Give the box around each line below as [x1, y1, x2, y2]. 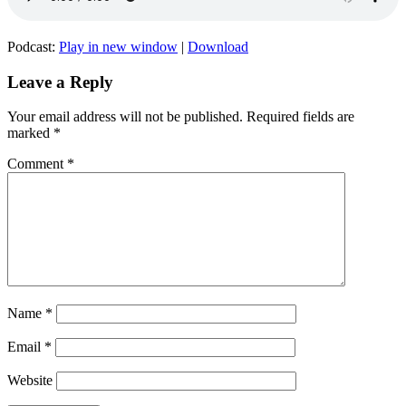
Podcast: [7, 38, 59, 54]
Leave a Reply [7, 72, 113, 92]
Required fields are [246, 109, 354, 125]
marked [7, 125, 53, 141]
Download [188, 38, 248, 54]
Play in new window [59, 38, 178, 54]
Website [7, 372, 53, 389]
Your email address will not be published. [7, 109, 243, 125]
